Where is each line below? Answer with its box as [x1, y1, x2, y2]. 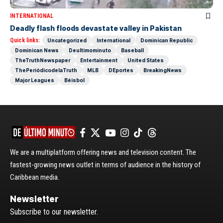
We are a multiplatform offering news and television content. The [10, 147, 196, 157]
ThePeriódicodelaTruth [15, 67, 77, 73]
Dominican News [15, 47, 59, 53]
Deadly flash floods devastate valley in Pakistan [10, 23, 182, 32]
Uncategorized [47, 37, 87, 43]
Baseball [121, 47, 144, 53]
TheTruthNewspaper [15, 57, 70, 63]
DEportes [109, 67, 133, 73]
